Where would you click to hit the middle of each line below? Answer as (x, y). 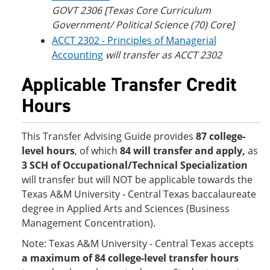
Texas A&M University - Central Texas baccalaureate (139, 194)
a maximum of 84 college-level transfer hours (130, 258)
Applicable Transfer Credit (129, 84)
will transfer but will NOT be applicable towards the (137, 180)
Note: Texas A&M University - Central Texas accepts (138, 243)
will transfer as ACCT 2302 (164, 55)
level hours (48, 151)
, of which (97, 151)
